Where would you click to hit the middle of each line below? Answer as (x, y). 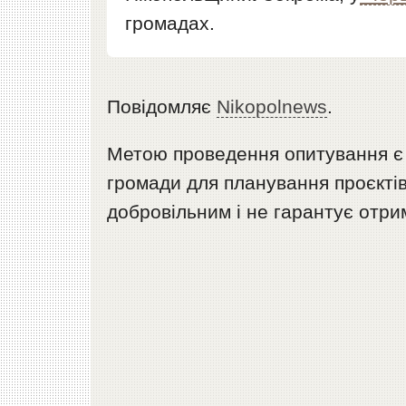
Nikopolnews (272, 107)
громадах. (170, 24)
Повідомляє (162, 107)
